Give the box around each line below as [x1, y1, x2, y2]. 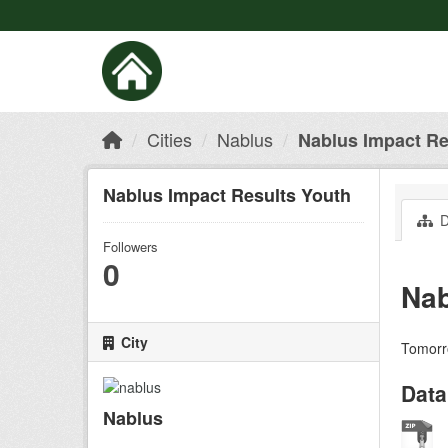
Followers [103, 237, 158, 256]
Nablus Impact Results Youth [103, 182, 351, 208]
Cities [147, 126, 192, 152]
